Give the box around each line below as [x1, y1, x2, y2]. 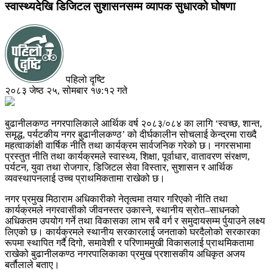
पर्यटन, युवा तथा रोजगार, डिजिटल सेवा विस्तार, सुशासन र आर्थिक [5, 162, 233, 173]
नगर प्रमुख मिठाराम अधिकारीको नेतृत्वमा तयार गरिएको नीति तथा [5, 194, 228, 205]
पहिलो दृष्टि [66, 74, 105, 85]
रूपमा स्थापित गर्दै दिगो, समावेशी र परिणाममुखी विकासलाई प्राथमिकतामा [5, 238, 254, 249]
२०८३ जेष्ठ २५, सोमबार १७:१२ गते [5, 85, 127, 96]
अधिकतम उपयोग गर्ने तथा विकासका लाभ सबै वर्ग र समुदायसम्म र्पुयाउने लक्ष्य [5, 216, 265, 227]
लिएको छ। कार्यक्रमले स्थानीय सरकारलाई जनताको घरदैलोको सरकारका [5, 227, 260, 238]
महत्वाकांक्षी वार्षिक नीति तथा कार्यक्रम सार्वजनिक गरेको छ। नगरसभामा [5, 140, 251, 151]
